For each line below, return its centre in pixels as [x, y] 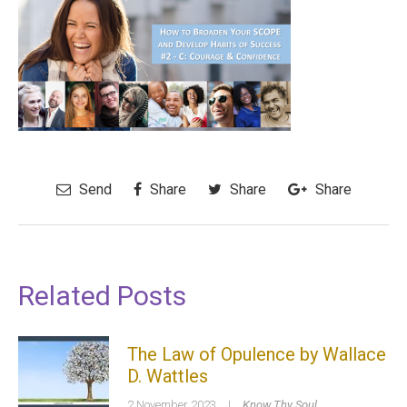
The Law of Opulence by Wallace [257, 355]
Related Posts [102, 296]
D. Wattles [168, 377]
